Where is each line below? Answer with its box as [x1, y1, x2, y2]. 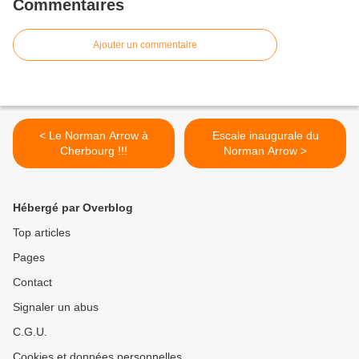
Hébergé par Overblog [13, 201, 133, 215]
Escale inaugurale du [212, 129, 319, 143]
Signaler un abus [13, 301, 99, 314]
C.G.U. [13, 325, 47, 339]
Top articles [13, 226, 71, 240]
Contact [13, 276, 52, 289]
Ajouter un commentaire [93, 39, 197, 51]
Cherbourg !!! [60, 144, 127, 158]
